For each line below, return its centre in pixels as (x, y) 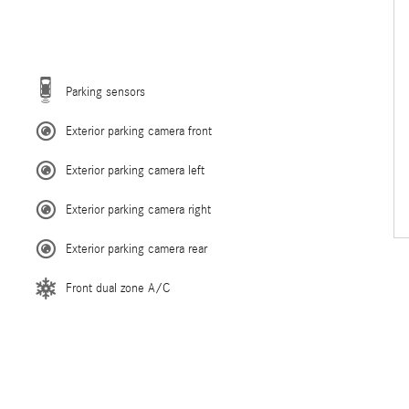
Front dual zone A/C (118, 288)
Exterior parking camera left (135, 171)
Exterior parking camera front (139, 131)
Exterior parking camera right (138, 210)
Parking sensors (105, 92)
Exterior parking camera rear (136, 249)
